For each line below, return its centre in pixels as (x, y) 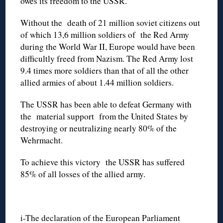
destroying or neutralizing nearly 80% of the (99, 128)
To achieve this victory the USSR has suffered (104, 162)
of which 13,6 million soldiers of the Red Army (105, 34)
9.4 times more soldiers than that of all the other (105, 70)
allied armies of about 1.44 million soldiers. (97, 82)
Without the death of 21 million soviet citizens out (111, 22)
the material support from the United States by (105, 116)
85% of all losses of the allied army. (83, 174)
